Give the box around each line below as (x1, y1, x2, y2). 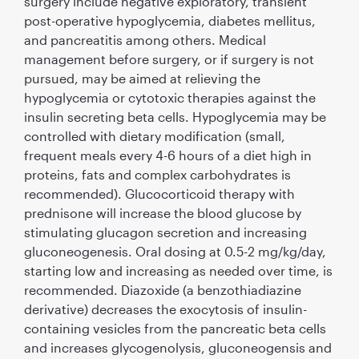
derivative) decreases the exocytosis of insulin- (23, 301, 307, 317)
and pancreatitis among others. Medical (23, 31, 266, 47)
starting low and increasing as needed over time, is (23, 262, 333, 278)
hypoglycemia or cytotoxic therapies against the (23, 89, 316, 105)
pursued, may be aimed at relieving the (23, 70, 260, 86)
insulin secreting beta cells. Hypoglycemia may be (23, 108, 326, 124)
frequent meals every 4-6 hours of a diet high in (23, 147, 312, 163)
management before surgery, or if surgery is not (23, 50, 314, 67)
